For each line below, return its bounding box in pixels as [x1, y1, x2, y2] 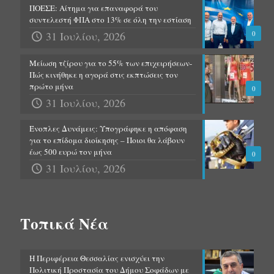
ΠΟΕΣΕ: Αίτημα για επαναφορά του [29, 2, 158, 14]
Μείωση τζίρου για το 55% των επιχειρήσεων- [29, 57, 192, 69]
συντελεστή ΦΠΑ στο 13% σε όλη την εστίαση [29, 14, 191, 26]
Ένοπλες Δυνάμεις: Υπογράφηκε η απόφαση [29, 123, 187, 135]
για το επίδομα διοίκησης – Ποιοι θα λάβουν [29, 135, 185, 146]
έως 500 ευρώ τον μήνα [29, 146, 112, 158]
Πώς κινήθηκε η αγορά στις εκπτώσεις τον [29, 69, 178, 81]
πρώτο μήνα [29, 81, 73, 92]
